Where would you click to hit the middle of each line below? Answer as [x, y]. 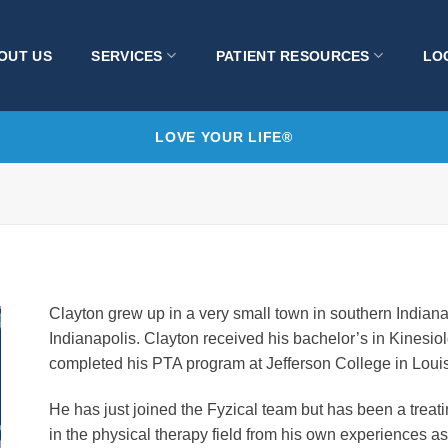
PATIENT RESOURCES [292, 55]
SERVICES [127, 55]
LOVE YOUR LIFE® [224, 137]
